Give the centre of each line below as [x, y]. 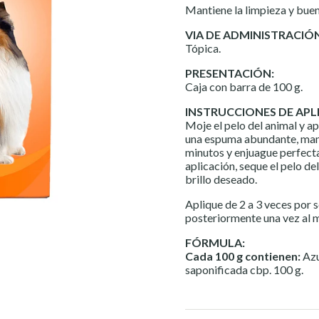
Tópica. [203, 48]
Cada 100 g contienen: [244, 256]
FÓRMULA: [215, 242]
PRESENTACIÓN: [230, 73]
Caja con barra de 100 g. [244, 87]
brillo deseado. [221, 179]
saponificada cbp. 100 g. [244, 270]
